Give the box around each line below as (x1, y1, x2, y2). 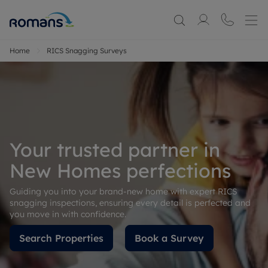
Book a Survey (135, 232, 204, 244)
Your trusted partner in (10, 137, 220, 162)
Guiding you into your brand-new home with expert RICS (10, 185, 237, 197)
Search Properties (19, 232, 103, 244)
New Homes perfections (10, 158, 231, 182)
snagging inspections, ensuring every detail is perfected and (10, 197, 251, 208)
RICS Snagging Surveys (47, 46, 127, 55)
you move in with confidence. (10, 208, 126, 220)
